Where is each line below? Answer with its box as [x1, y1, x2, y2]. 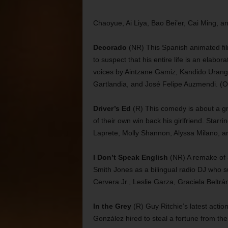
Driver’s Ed [93, 104, 131, 112]
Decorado [93, 43, 127, 51]
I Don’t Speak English [93, 153, 168, 161]
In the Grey [93, 202, 131, 210]
